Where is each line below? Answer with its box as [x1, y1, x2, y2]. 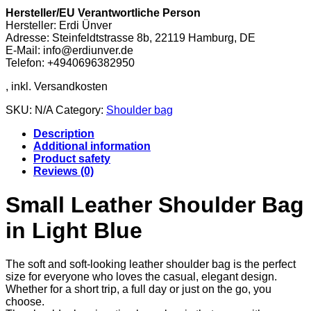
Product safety [33, 152, 110, 165]
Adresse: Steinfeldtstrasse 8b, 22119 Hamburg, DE [6, 31, 255, 44]
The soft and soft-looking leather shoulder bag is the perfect [6, 258, 296, 271]
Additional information [33, 140, 151, 152]
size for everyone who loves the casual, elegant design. [6, 271, 277, 283]
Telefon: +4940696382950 [6, 56, 135, 69]
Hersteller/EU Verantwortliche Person [6, 6, 201, 19]
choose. [6, 296, 44, 308]
